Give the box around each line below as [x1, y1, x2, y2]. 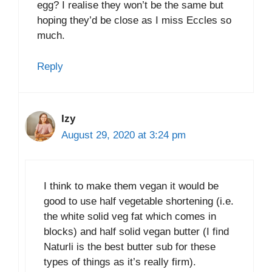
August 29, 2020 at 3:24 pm [61, 129, 186, 141]
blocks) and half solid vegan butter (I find [44, 226, 229, 238]
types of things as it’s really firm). [44, 256, 196, 268]
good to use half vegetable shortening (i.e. [44, 195, 234, 208]
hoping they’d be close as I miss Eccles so [37, 15, 231, 27]
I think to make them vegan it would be [44, 180, 219, 192]
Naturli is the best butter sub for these [44, 241, 216, 253]
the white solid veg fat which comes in [44, 211, 216, 223]
